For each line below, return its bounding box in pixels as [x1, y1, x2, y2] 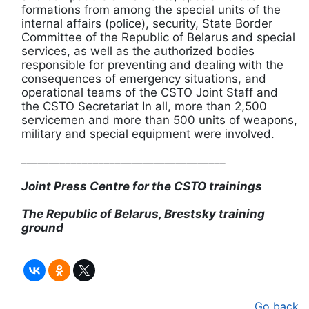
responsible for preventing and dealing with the [21, 58, 283, 72]
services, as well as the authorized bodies [21, 44, 255, 59]
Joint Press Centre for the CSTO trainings [21, 179, 262, 194]
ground [21, 221, 63, 235]
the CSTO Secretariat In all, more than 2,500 [21, 99, 267, 114]
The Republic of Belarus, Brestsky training [21, 207, 265, 221]
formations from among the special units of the [21, 3, 281, 17]
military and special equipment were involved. [21, 127, 275, 141]
